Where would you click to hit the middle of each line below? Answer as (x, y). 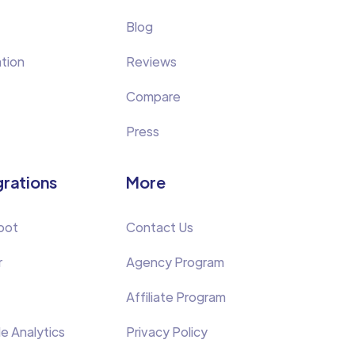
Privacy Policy (167, 332)
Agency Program (176, 262)
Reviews (152, 61)
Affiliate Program (176, 297)
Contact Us (160, 227)
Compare (154, 96)
